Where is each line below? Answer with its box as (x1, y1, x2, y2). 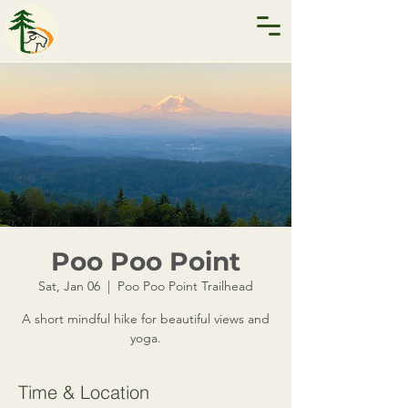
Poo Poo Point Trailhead (117, 278, 253, 294)
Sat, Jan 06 (38, 278, 100, 294)
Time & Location (18, 381, 149, 403)
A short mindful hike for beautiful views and (22, 311, 270, 327)
